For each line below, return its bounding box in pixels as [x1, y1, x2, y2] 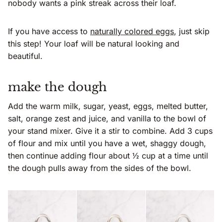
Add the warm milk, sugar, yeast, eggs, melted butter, [8, 101, 208, 111]
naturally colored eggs [90, 26, 174, 37]
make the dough [8, 80, 107, 95]
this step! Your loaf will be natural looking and [8, 39, 179, 49]
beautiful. [8, 51, 43, 61]
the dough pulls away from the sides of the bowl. [8, 163, 191, 173]
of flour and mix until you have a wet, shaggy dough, [8, 138, 206, 149]
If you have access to [8, 26, 90, 37]
